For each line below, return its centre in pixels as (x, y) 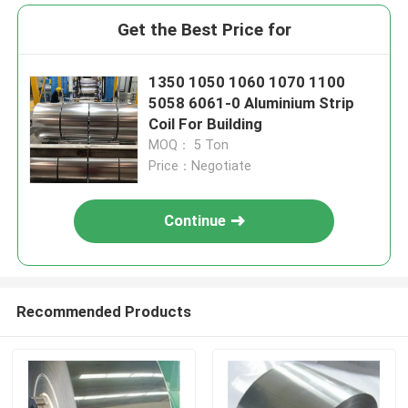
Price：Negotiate (200, 166)
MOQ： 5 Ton (189, 145)
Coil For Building (206, 124)
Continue (195, 221)
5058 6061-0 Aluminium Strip (252, 103)
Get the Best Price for (204, 30)
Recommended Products (103, 311)
